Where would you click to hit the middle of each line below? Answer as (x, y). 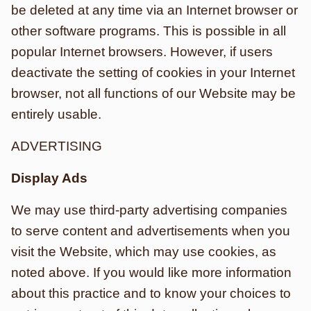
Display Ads (49, 178)
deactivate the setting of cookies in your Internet (153, 73)
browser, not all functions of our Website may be (153, 93)
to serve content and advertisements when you (151, 231)
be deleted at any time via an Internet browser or (154, 10)
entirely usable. (56, 114)
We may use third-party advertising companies (149, 210)
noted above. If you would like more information (151, 272)
